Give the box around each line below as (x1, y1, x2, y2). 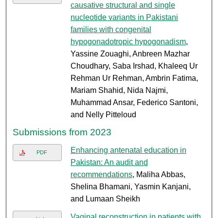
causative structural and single (70, 1, 175, 10)
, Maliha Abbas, (132, 170, 185, 179)
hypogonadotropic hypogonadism (70, 37, 186, 46)
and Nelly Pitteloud (70, 110, 136, 119)
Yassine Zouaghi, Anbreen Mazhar (70, 50, 190, 58)
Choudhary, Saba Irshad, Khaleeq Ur (70, 62, 198, 71)
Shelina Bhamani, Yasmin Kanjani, (70, 182, 191, 191)
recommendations (70, 170, 132, 179)
